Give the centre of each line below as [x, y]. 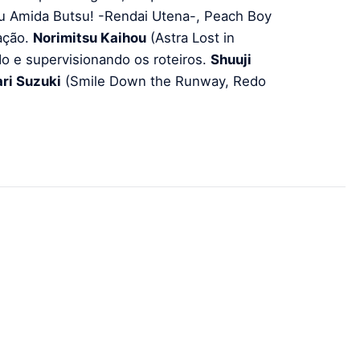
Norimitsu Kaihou [90, 38]
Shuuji [231, 60]
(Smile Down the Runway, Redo [164, 82]
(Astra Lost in [190, 38]
